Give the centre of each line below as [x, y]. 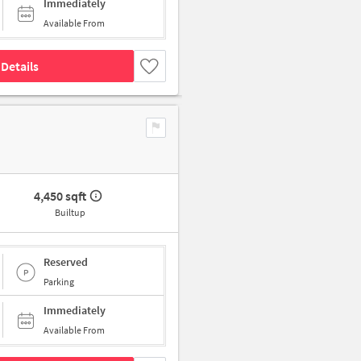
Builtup [70, 213]
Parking [59, 281]
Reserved [66, 261]
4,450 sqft [60, 196]
